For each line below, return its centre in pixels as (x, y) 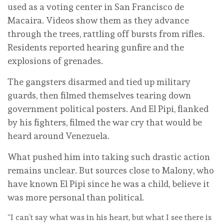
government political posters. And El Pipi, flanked (108, 108)
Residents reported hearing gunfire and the (96, 47)
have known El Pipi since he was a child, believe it (108, 183)
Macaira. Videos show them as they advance (98, 20)
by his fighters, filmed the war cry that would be (105, 122)
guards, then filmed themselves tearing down (99, 95)
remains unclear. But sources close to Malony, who (111, 170)
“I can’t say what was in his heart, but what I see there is (109, 217)
